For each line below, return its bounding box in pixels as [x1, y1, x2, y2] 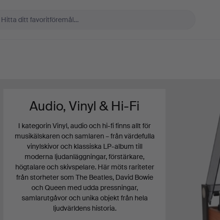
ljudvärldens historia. [53, 204, 116, 213]
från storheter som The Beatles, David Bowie [16, 173, 153, 182]
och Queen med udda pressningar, [31, 183, 138, 192]
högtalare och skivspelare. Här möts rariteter [15, 163, 154, 171]
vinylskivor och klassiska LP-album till [27, 142, 142, 151]
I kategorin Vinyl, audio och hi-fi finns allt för [18, 121, 151, 130]
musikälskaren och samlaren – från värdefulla [14, 132, 155, 140]
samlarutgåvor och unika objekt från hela [21, 193, 148, 202]
